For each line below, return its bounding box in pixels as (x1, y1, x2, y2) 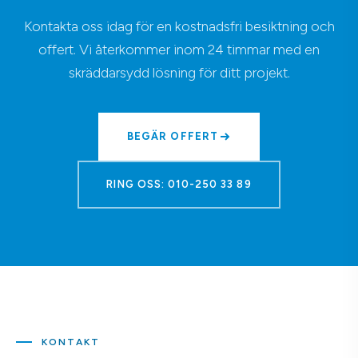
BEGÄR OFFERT (127, 130, 218, 143)
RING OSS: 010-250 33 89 (106, 178, 252, 191)
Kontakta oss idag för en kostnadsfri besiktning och (23, 18, 335, 35)
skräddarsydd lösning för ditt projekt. (68, 64, 290, 82)
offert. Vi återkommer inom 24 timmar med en (38, 41, 320, 58)
